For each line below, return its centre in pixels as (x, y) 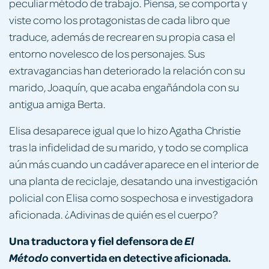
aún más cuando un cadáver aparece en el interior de (134, 163)
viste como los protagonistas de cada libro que (119, 19)
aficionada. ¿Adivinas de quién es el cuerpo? (113, 214)
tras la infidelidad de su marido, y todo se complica (129, 147)
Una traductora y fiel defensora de (97, 240)
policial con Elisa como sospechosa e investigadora (131, 197)
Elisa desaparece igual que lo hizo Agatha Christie (125, 130)
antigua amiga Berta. (57, 103)
